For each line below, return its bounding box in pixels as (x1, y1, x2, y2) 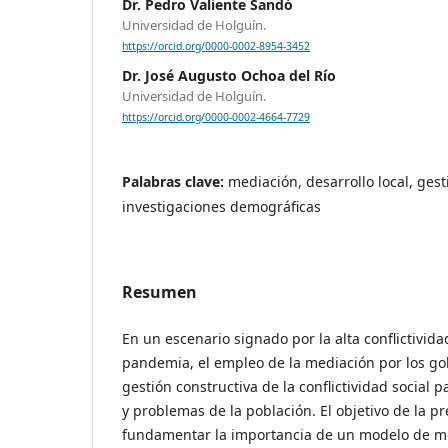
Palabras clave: (122, 172, 228, 192)
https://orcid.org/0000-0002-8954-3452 (122, 39, 310, 54)
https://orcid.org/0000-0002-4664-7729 (122, 110, 310, 125)
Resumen (122, 281, 197, 304)
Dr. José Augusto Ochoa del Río (122, 66, 336, 86)
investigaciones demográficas (122, 197, 321, 217)
